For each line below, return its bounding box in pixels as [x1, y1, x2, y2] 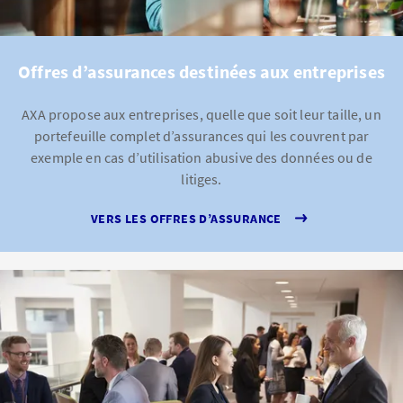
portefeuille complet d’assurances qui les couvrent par [33, 127, 370, 145]
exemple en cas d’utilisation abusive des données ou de [31, 148, 372, 166]
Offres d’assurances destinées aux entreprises [18, 60, 385, 83]
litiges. [181, 170, 222, 188]
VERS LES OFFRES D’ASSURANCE [91, 210, 282, 227]
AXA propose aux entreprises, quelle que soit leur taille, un [22, 105, 381, 123]
